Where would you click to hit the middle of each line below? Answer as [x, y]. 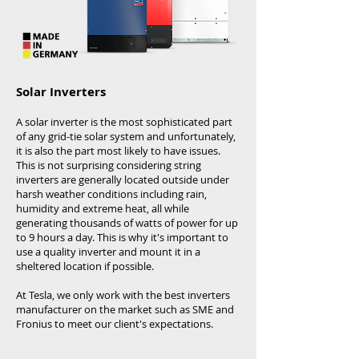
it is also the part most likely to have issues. [118, 151]
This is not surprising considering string [109, 165]
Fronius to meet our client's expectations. [115, 324]
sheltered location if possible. [85, 266]
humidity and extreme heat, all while [103, 208]
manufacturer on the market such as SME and [125, 309]
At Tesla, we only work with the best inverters [123, 295]
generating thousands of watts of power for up [127, 223]
